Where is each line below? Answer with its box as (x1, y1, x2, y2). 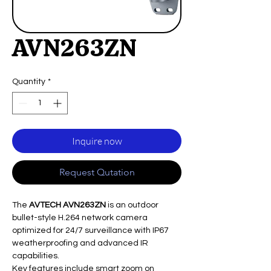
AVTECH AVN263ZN (29, 201, 106, 209)
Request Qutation (59, 166, 135, 178)
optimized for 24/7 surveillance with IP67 (12, 226, 169, 235)
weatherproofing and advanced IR (12, 239, 148, 247)
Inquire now (71, 135, 122, 147)
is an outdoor (106, 201, 158, 209)
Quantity (12, 77, 45, 86)
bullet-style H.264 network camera (12, 214, 148, 222)
